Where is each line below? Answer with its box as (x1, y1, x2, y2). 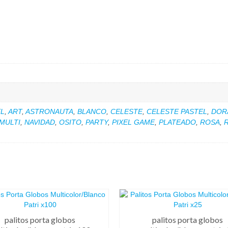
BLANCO (77, 107, 106, 116)
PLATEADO (159, 118, 196, 126)
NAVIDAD (24, 118, 55, 126)
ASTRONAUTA (25, 107, 73, 116)
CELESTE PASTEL (147, 107, 207, 116)
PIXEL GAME (112, 118, 155, 126)
